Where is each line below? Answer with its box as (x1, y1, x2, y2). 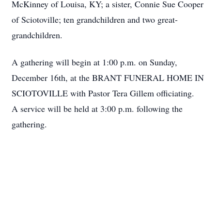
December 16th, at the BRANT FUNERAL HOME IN (12, 72, 204, 83)
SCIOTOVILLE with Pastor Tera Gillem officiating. (12, 87, 197, 99)
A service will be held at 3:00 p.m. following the (12, 103, 183, 114)
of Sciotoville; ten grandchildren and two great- (12, 14, 178, 25)
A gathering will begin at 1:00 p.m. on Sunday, (12, 56, 177, 68)
